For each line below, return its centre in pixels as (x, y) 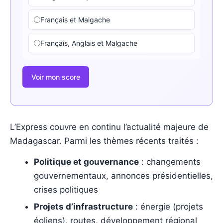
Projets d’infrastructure (83, 206)
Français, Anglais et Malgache (89, 43)
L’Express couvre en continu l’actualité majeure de (109, 127)
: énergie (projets (168, 206)
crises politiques (66, 189)
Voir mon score (56, 77)
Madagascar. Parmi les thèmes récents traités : (104, 141)
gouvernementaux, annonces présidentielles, (123, 175)
